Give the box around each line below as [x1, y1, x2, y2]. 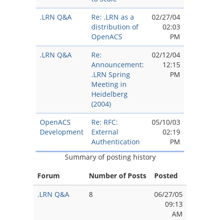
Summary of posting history [64, 152, 156, 162]
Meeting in [91, 80, 127, 89]
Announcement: [91, 60, 144, 69]
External [91, 127, 118, 137]
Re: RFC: [91, 117, 118, 127]
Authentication [91, 137, 140, 146]
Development [40, 127, 83, 137]
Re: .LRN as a [91, 12, 134, 22]
